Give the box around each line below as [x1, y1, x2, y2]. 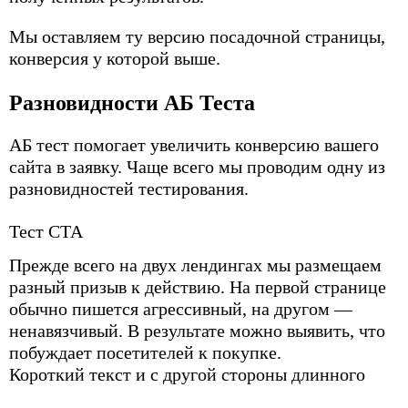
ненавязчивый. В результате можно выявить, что [9, 320, 385, 341]
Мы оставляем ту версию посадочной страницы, [9, 25, 385, 46]
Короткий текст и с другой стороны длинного [9, 363, 365, 384]
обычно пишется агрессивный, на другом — [9, 298, 352, 319]
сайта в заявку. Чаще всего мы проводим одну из [9, 156, 385, 177]
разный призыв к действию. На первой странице [9, 276, 386, 297]
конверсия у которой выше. [9, 47, 220, 68]
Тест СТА [9, 220, 83, 241]
